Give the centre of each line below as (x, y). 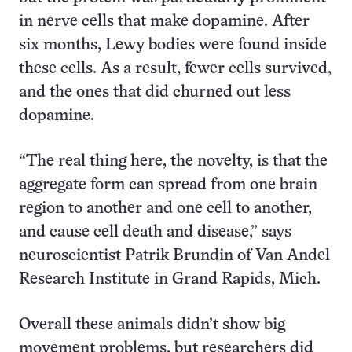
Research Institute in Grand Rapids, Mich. (170, 280)
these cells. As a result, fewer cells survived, (175, 69)
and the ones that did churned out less (155, 93)
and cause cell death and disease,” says (155, 233)
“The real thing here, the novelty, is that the (173, 162)
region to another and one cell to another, (165, 209)
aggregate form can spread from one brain (168, 185)
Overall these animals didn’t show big (152, 325)
